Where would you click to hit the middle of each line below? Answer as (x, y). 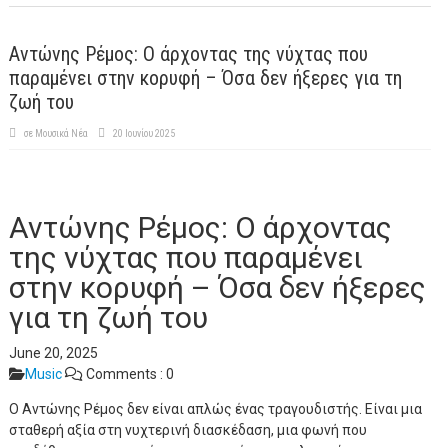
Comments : (124, 374)
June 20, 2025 (53, 353)
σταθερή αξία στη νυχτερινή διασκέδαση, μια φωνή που (187, 430)
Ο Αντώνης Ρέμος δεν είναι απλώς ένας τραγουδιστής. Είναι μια (215, 409)
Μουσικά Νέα (61, 133)
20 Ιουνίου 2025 (143, 133)
